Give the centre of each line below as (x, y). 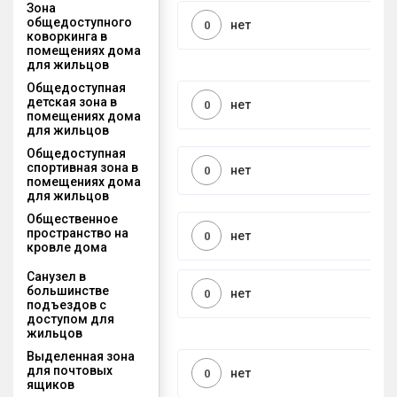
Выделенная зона (81, 356)
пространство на (78, 233)
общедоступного (79, 22)
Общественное (72, 218)
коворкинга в (67, 36)
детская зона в (72, 101)
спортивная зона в (82, 167)
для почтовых (70, 370)
